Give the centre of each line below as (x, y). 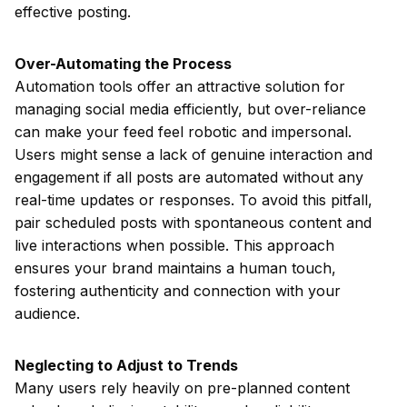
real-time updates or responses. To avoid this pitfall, (194, 200)
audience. (47, 313)
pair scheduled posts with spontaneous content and (193, 223)
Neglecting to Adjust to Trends (126, 365)
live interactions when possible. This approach (174, 245)
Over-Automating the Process (123, 64)
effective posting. (73, 12)
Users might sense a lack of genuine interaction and (194, 154)
